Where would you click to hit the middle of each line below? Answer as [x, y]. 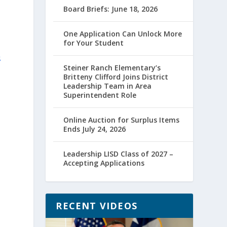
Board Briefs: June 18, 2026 [111, 9]
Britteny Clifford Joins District [116, 77]
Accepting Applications [104, 163]
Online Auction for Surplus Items [122, 120]
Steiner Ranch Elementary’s [112, 68]
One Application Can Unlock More [123, 34]
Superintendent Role [100, 95]
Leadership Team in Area [108, 86]
